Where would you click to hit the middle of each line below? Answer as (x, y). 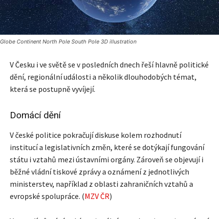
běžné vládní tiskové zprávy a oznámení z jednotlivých (99, 171)
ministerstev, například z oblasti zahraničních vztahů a (101, 184)
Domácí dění (35, 115)
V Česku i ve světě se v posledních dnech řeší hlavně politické (109, 64)
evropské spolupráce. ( (47, 196)
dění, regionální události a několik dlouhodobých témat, (103, 77)
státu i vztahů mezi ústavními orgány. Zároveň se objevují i (107, 159)
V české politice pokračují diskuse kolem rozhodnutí (96, 135)
